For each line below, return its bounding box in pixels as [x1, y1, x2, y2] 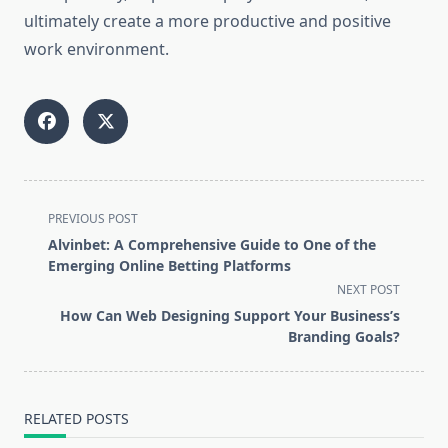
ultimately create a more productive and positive [24, 10, 391, 33]
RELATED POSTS [24, 409, 129, 429]
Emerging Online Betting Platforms [48, 256, 291, 276]
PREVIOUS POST [48, 210, 138, 228]
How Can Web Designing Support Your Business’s [60, 306, 400, 326]
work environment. [24, 38, 169, 61]
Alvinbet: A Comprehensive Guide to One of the [48, 235, 376, 255]
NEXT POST [337, 281, 400, 299]
